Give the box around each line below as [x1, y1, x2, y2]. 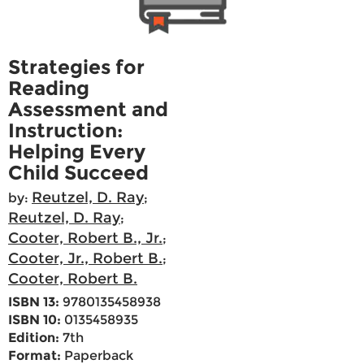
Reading [8, 76, 89, 101]
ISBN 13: [8, 294, 59, 310]
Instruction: [8, 119, 123, 143]
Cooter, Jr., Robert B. [8, 249, 162, 268]
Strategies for [8, 55, 145, 80]
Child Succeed [8, 161, 149, 185]
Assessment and [8, 97, 168, 122]
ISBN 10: [8, 312, 61, 328]
